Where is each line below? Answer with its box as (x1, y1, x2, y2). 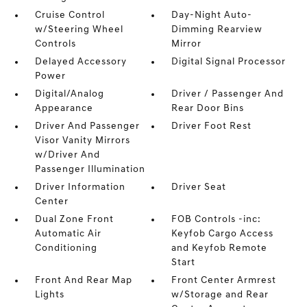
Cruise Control (34, 10, 105, 21)
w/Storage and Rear (171, 290, 269, 300)
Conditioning (34, 243, 97, 254)
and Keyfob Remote (171, 243, 268, 254)
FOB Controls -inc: (171, 214, 262, 225)
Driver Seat (171, 182, 227, 193)
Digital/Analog (34, 89, 104, 99)
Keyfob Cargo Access (171, 229, 274, 239)
